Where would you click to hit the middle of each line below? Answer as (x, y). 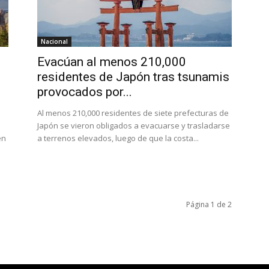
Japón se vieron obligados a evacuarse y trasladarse (134, 125)
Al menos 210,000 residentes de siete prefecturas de (133, 113)
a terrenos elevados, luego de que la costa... (118, 138)
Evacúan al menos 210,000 (112, 62)
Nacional (54, 41)
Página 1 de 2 (209, 204)
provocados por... (85, 92)
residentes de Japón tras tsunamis (133, 77)
